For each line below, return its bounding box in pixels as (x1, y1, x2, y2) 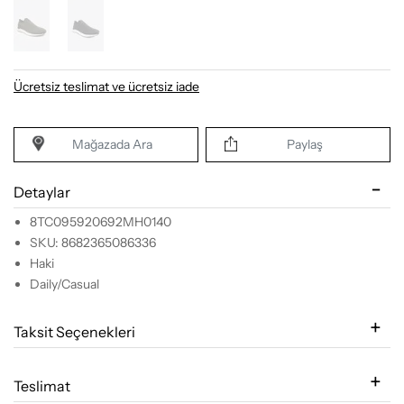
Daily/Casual (30, 275, 99, 292)
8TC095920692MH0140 (30, 213, 171, 230)
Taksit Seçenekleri (14, 322, 135, 341)
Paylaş (286, 135, 323, 152)
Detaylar (14, 182, 70, 201)
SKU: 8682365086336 (30, 234, 156, 251)
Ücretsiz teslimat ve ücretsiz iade (14, 78, 199, 95)
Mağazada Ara (72, 135, 152, 152)
